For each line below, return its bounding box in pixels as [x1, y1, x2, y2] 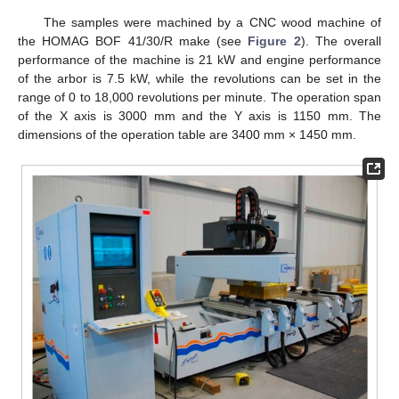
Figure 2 [248, 34, 301, 49]
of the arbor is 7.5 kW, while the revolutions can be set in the [18, 71, 381, 86]
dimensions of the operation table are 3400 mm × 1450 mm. [18, 127, 356, 142]
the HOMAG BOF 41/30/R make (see [18, 34, 248, 49]
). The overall [300, 34, 382, 49]
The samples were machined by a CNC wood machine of [43, 15, 381, 30]
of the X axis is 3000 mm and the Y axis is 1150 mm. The [18, 109, 381, 124]
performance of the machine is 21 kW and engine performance [18, 53, 381, 68]
